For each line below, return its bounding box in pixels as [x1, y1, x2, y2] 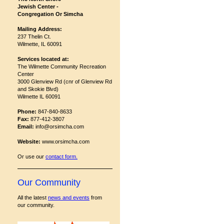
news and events [48, 194, 89, 200]
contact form [45, 153, 76, 159]
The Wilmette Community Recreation [17, 63, 106, 69]
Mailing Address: [17, 26, 62, 32]
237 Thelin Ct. [17, 33, 51, 39]
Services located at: [17, 56, 69, 62]
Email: [17, 123, 34, 129]
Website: [17, 138, 40, 144]
